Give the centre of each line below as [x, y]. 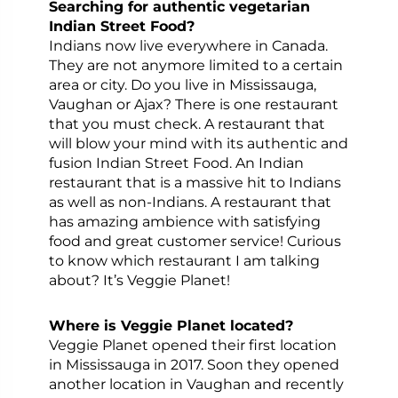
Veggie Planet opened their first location [192, 344]
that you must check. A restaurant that [187, 123]
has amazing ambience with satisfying [184, 221]
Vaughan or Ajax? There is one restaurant [193, 103]
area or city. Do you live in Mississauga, [182, 84]
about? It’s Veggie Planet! [139, 279]
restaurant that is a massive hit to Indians [195, 182]
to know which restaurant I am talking [184, 260]
